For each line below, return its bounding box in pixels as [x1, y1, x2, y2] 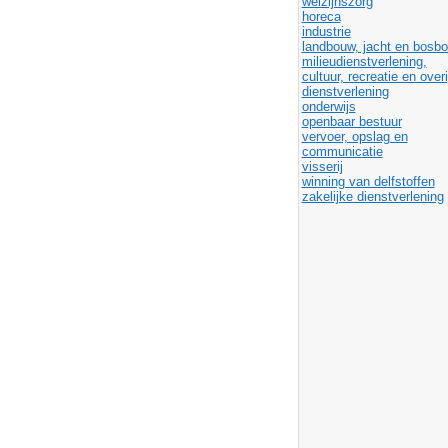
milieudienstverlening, [301, 54, 427, 69]
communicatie [301, 144, 383, 159]
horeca [301, 9, 341, 24]
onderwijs [301, 99, 356, 114]
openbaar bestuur [301, 114, 402, 129]
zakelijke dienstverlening [301, 189, 444, 204]
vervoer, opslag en [301, 129, 408, 144]
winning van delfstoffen [301, 174, 435, 189]
